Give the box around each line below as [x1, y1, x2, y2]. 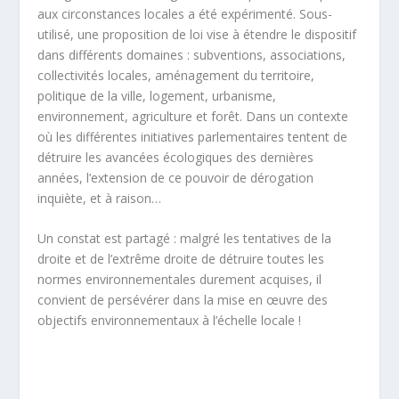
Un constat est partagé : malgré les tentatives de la [37, 230, 332, 248]
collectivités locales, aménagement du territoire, [37, 66, 315, 84]
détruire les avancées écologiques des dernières [37, 148, 314, 166]
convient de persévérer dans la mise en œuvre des [37, 291, 329, 309]
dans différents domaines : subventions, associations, [37, 45, 346, 63]
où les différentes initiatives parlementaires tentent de [37, 127, 348, 145]
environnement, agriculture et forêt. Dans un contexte [37, 107, 349, 125]
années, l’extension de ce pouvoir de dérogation [37, 168, 314, 186]
